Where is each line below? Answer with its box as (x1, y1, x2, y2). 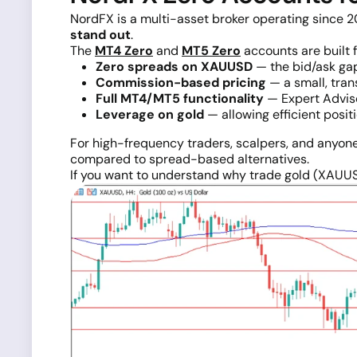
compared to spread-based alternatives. (70, 150, 309, 167)
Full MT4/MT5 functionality (96, 89, 264, 107)
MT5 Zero (182, 41, 241, 59)
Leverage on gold (96, 105, 204, 123)
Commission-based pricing (96, 73, 266, 91)
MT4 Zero (95, 41, 153, 59)
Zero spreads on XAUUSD (96, 57, 253, 75)
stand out (70, 25, 131, 43)
